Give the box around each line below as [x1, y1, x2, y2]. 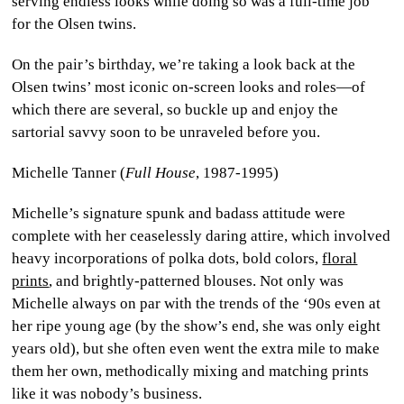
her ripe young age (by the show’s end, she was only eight [12, 317, 381, 335]
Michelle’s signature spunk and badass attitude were [12, 204, 346, 222]
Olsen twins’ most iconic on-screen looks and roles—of [12, 78, 366, 96]
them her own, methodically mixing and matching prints [12, 362, 370, 380]
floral [322, 249, 358, 267]
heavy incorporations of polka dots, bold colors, [12, 249, 323, 267]
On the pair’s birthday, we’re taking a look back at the [12, 55, 356, 73]
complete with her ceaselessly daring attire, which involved [12, 226, 391, 244]
